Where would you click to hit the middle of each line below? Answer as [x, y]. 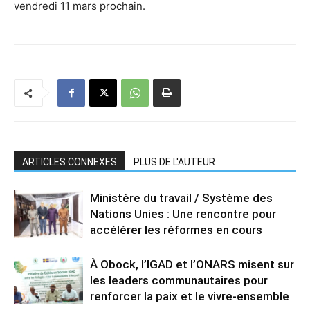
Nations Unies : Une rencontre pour [183, 214]
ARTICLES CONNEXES [70, 162]
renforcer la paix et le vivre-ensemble [190, 297]
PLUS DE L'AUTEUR [174, 162]
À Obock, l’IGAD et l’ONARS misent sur [192, 265]
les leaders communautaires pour [179, 281]
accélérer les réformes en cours [176, 230]
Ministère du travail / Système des [181, 198]
